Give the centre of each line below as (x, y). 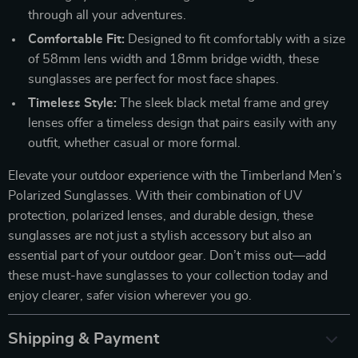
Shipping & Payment (84, 338)
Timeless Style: (72, 103)
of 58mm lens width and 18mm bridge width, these (173, 59)
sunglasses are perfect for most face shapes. (153, 79)
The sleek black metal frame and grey (223, 103)
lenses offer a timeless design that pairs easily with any (182, 123)
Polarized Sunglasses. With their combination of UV (155, 195)
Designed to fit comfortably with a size (235, 39)
